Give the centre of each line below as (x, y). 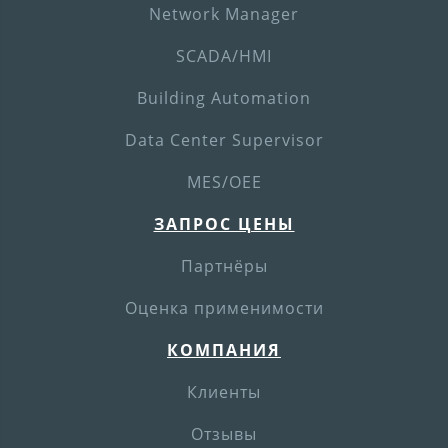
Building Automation (224, 97)
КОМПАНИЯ (224, 349)
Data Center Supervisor (224, 139)
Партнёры (224, 265)
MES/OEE (224, 181)
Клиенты (224, 391)
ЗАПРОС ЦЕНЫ (224, 223)
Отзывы (224, 433)
